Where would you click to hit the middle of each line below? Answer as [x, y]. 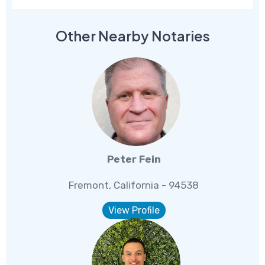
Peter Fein [134, 159]
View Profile [134, 211]
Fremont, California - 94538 [134, 185]
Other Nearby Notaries [132, 36]
